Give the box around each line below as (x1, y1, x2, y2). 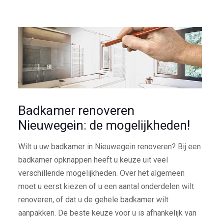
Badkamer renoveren (18, 103, 135, 118)
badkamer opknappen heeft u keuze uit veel (18, 155, 168, 165)
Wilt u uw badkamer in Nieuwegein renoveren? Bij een (18, 141, 201, 151)
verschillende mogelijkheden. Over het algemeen (18, 168, 185, 178)
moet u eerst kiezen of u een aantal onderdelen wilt (18, 181, 194, 191)
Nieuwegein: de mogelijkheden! (18, 117, 190, 133)
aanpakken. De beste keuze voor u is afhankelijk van (18, 208, 196, 218)
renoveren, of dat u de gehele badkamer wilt (18, 194, 168, 204)
